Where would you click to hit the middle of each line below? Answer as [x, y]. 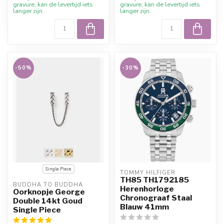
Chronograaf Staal [156, 197]
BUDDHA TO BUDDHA [48, 184]
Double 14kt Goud [48, 200]
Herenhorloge [147, 188]
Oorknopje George [49, 191]
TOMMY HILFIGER [148, 172]
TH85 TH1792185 [154, 179]
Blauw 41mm [144, 206]
